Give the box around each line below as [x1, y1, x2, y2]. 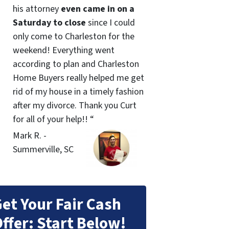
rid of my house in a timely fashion [12, 85, 144, 99]
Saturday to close [12, 16, 86, 30]
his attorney [12, 3, 61, 16]
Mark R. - [12, 129, 47, 142]
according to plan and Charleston [12, 58, 139, 71]
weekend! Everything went [12, 44, 114, 57]
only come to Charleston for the [12, 30, 134, 43]
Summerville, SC [12, 143, 74, 156]
